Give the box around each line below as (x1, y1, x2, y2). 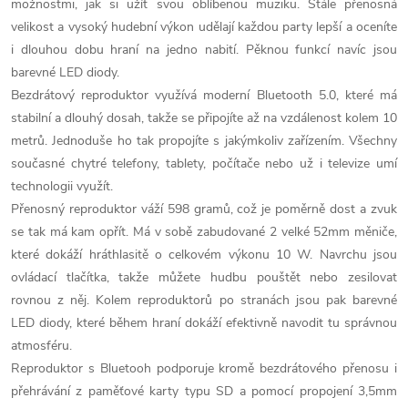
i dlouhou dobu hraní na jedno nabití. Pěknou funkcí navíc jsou (11, 41, 397, 58)
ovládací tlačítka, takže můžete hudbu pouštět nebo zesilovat (11, 269, 397, 286)
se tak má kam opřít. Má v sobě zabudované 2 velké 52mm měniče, (11, 223, 397, 240)
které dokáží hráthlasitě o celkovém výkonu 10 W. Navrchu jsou (11, 246, 397, 263)
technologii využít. (11, 178, 113, 195)
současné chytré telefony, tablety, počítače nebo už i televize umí (11, 155, 397, 172)
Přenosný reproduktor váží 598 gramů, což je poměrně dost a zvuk (11, 200, 397, 218)
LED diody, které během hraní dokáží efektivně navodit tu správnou (11, 314, 397, 331)
